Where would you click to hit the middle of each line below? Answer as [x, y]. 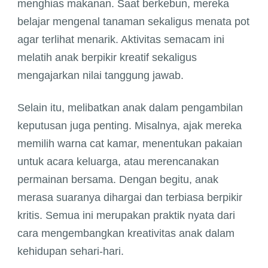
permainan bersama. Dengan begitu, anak [118, 180]
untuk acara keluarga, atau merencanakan [118, 162]
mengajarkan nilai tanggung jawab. [100, 76]
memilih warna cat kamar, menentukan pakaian [130, 144]
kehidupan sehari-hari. [71, 252]
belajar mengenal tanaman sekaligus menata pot [133, 22]
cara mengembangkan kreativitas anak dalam [126, 234]
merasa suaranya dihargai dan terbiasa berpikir [130, 198]
